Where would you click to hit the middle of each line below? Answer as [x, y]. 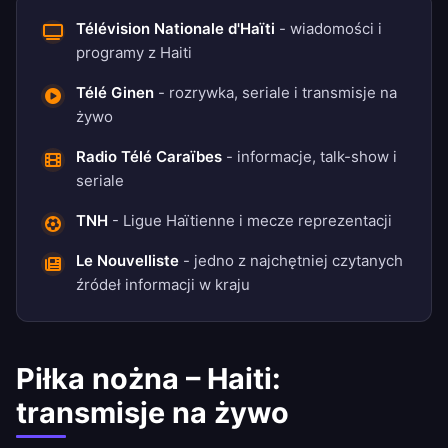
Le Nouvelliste [127, 261]
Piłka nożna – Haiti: [148, 379]
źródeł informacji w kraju [163, 285]
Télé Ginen [115, 93]
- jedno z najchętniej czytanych [291, 261]
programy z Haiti [134, 53]
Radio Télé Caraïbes [149, 157]
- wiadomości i [328, 29]
